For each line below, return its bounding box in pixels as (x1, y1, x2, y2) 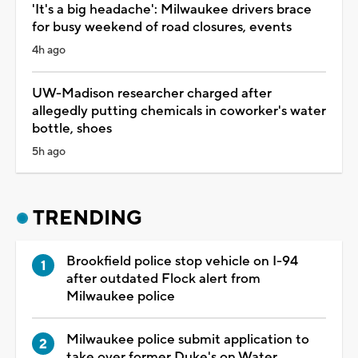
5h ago (32, 144, 66, 159)
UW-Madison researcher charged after (32, 84, 272, 102)
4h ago (32, 42, 66, 58)
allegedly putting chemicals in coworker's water (32, 101, 326, 120)
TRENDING (33, 205, 142, 231)
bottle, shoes (32, 119, 112, 137)
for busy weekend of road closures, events (32, 18, 292, 36)
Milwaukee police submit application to (66, 330, 309, 348)
